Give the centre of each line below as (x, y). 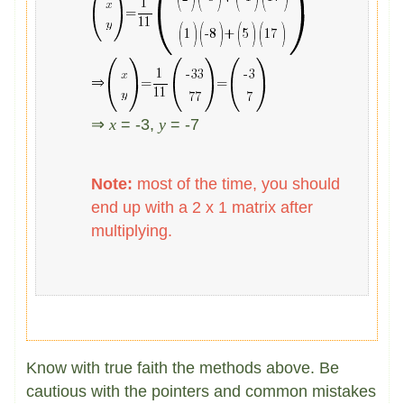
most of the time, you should (237, 184)
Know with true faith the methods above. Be (183, 368)
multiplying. (132, 231)
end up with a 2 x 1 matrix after (202, 208)
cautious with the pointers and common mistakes (201, 392)
